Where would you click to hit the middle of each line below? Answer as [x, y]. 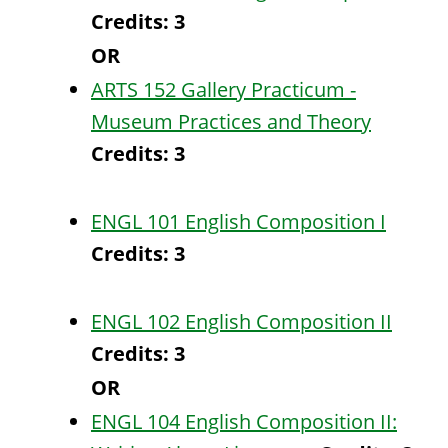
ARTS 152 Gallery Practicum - [223, 89]
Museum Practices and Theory [231, 121]
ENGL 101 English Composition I [238, 221]
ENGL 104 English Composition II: [244, 421]
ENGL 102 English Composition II [241, 321]
